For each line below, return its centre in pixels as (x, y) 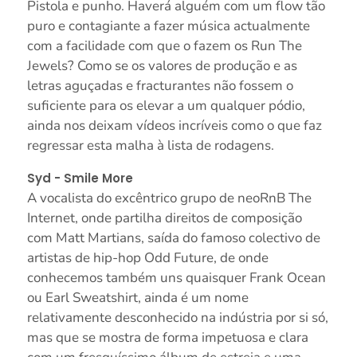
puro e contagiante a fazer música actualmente (168, 26)
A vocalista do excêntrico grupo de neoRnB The (169, 198)
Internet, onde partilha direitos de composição (164, 218)
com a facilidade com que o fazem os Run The (164, 46)
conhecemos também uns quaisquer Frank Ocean (176, 278)
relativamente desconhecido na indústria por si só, (177, 318)
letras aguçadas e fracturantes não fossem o (160, 86)
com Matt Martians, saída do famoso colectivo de (173, 238)
